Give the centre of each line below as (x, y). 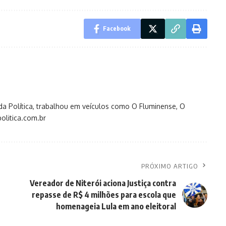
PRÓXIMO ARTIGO (169, 166)
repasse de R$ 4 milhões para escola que (104, 195)
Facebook (117, 29)
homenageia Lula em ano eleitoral (116, 207)
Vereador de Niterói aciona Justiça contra (103, 183)
